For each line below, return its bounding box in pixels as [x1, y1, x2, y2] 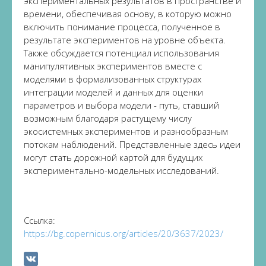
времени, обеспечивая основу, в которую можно [24, 8, 232, 20]
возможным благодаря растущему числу [24, 112, 192, 124]
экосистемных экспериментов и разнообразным [24, 125, 228, 137]
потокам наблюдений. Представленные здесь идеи [24, 138, 240, 150]
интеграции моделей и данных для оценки [24, 86, 203, 98]
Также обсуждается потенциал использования [24, 47, 219, 59]
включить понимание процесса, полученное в [24, 21, 220, 33]
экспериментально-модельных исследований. [24, 164, 219, 176]
